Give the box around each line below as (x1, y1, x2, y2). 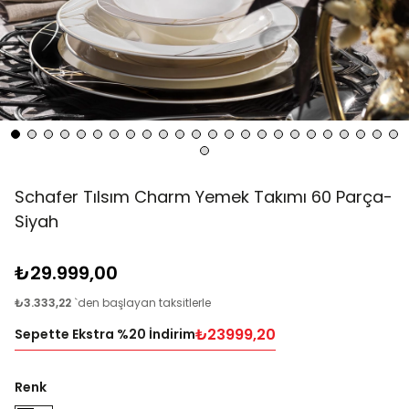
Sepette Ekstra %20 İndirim (15, 325, 195, 344)
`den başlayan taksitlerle (74, 295, 211, 311)
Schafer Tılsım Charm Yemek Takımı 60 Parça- (15, 185, 393, 209)
